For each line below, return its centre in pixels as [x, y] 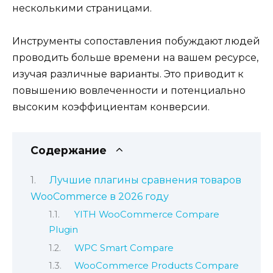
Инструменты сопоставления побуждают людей [136, 41]
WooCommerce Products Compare [156, 266]
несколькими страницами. [82, 9]
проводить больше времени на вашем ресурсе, [135, 58]
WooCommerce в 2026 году [100, 196]
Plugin [63, 230]
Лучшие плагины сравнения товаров [145, 180]
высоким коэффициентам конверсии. [111, 107]
